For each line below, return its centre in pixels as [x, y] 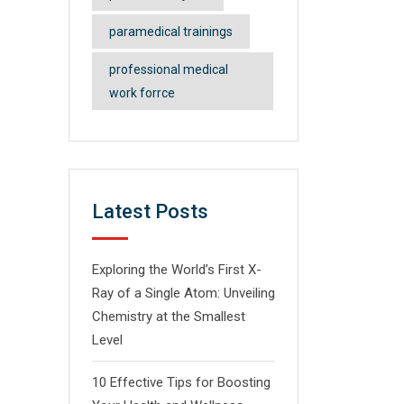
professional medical [169, 69]
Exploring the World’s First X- [177, 270]
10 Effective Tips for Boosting [181, 382]
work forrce [142, 93]
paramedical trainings [171, 32]
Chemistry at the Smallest [169, 317]
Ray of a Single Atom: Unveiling [184, 293]
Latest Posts [150, 211]
